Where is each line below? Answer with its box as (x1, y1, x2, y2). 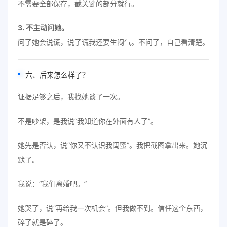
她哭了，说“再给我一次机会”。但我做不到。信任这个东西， (18, 204, 207, 212)
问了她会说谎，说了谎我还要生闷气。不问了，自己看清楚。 (18, 37, 209, 46)
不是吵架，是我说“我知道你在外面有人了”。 (18, 117, 158, 125)
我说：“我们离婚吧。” (18, 179, 87, 188)
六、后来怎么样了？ (25, 70, 89, 79)
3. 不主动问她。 (18, 23, 68, 32)
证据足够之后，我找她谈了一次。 (18, 92, 124, 101)
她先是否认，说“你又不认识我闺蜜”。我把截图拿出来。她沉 (18, 141, 207, 149)
